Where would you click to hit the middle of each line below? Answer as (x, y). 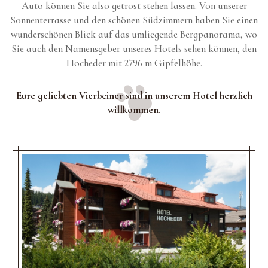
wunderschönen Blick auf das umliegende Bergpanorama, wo (134, 34)
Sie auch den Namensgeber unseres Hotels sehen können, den (134, 49)
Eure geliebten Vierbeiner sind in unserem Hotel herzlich (134, 95)
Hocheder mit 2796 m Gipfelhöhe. (134, 63)
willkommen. (134, 110)
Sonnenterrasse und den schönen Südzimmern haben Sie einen (134, 20)
